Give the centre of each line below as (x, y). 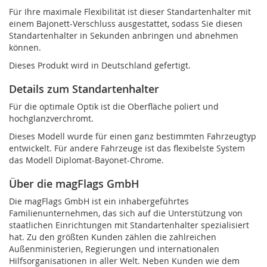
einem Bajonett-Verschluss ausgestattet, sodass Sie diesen (126, 23)
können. (25, 47)
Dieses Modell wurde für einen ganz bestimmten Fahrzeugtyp (133, 136)
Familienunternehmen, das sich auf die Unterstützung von (126, 213)
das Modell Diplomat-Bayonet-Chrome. (86, 160)
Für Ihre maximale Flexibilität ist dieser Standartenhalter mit (130, 11)
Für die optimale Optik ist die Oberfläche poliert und (114, 106)
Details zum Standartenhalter (84, 89)
